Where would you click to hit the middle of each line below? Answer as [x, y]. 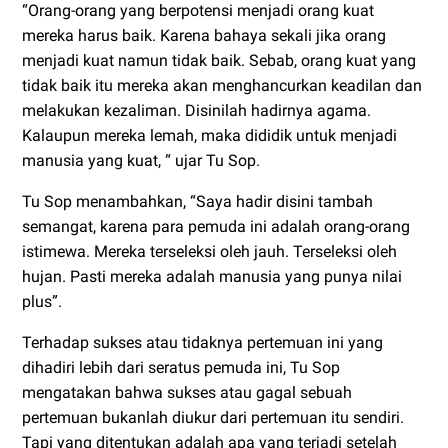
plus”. [42, 302]
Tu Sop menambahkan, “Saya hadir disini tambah [197, 202]
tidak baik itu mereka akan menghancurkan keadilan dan [222, 86]
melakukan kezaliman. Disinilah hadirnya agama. [196, 111]
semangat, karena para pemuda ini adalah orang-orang [216, 227]
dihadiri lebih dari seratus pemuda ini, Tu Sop [181, 368]
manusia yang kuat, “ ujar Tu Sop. [141, 161]
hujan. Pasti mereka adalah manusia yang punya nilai [212, 277]
